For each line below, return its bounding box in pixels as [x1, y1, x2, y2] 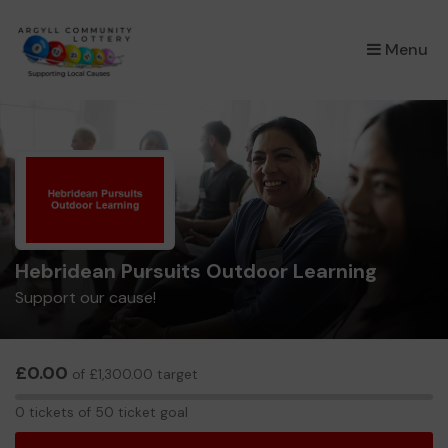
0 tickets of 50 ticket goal [15, 403, 188, 421]
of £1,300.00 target [68, 366, 198, 383]
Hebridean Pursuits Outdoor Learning [15, 258, 377, 284]
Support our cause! [15, 287, 156, 308]
